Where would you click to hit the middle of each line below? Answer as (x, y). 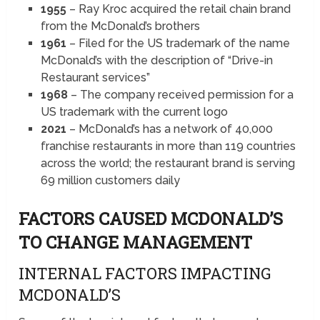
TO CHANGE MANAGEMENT (138, 242)
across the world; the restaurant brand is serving (167, 164)
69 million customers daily (110, 181)
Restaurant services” (95, 78)
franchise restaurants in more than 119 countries (168, 146)
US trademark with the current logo (134, 112)
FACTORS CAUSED (93, 219)
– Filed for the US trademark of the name (178, 44)
